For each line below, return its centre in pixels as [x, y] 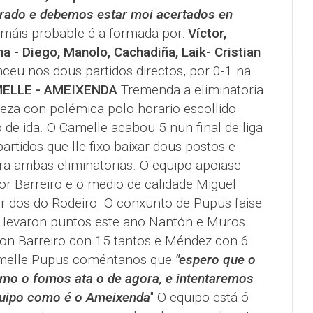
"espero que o [215, 259]
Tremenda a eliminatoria [190, 89]
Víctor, [207, 33]
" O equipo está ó [199, 297]
